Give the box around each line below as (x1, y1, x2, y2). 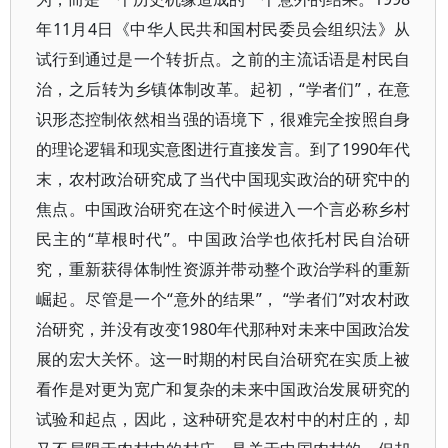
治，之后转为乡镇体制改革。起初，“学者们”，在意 (36, 78, 411, 100)
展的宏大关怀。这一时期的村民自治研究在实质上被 (36, 348, 411, 370)
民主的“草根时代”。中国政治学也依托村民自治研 (36, 228, 411, 250)
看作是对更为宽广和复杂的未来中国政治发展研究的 (36, 378, 411, 400)
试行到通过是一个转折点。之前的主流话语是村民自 (36, 48, 411, 70)
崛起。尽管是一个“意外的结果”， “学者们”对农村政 (36, 288, 411, 310)
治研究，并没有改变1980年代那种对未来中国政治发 (36, 318, 411, 340)
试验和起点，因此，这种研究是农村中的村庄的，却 (36, 408, 411, 430)
